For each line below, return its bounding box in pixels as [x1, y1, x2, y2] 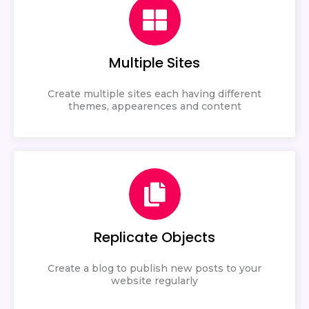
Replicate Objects [94, 227, 215, 247]
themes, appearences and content [68, 99, 241, 112]
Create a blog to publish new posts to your [48, 261, 261, 275]
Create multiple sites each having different [48, 87, 261, 100]
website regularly [111, 274, 198, 287]
